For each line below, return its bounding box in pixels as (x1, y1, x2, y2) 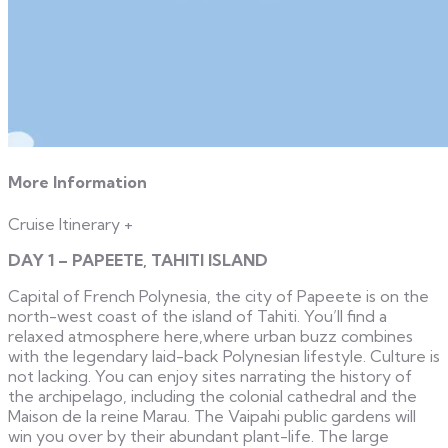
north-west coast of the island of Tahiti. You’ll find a (8, 305, 387, 326)
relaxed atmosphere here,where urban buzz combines (8, 325, 413, 346)
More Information (8, 172, 147, 193)
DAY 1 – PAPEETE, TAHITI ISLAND (8, 249, 268, 270)
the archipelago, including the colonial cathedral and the (8, 385, 417, 406)
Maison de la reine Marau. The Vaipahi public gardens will (8, 405, 416, 426)
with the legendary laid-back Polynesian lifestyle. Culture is (8, 345, 440, 366)
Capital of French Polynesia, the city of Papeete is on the (8, 285, 429, 306)
